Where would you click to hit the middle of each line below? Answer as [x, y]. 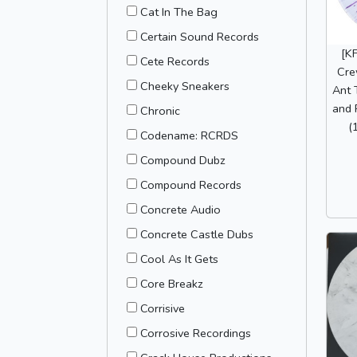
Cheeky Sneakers [185, 86]
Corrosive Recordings [196, 333]
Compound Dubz [183, 160]
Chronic [160, 111]
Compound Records [191, 185]
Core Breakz [172, 284]
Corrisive [163, 308]
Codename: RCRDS [189, 135]
